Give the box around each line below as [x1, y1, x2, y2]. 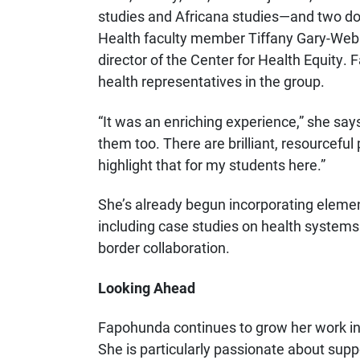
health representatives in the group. [98, 72, 325, 92]
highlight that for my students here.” [98, 154, 325, 174]
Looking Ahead [98, 277, 195, 297]
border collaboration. [98, 238, 230, 258]
